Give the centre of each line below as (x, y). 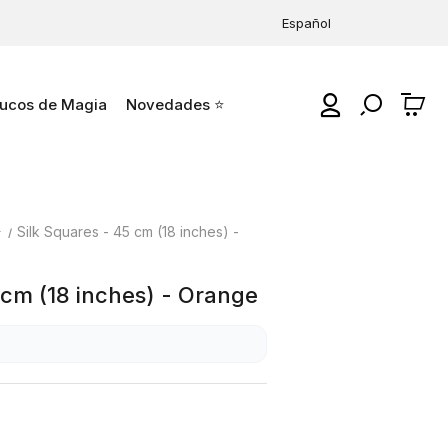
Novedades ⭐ (175, 104)
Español (306, 23)
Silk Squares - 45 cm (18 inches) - (128, 231)
